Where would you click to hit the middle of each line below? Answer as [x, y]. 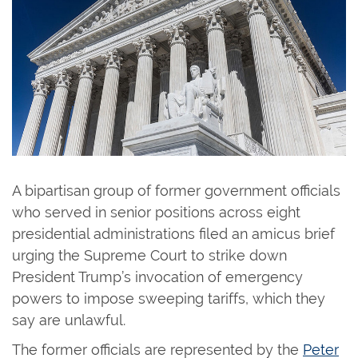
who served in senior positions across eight [156, 212]
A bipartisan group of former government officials [176, 190]
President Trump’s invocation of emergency [157, 276]
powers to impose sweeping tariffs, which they [169, 298]
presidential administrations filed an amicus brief [173, 233]
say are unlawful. [71, 320]
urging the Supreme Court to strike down [149, 255]
